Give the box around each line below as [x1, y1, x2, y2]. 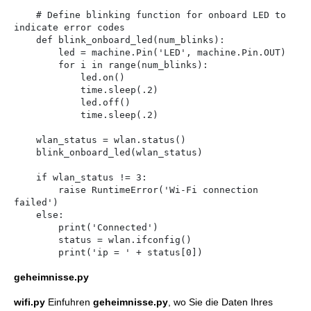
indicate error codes [14, 22, 147, 33]
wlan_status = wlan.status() [14, 135, 36, 146]
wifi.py [14, 296, 45, 308]
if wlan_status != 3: [14, 172, 36, 183]
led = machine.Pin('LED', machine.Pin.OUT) [14, 47, 58, 58]
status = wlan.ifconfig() [14, 235, 58, 246]
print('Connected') [14, 222, 58, 233]
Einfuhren [45, 296, 93, 308]
